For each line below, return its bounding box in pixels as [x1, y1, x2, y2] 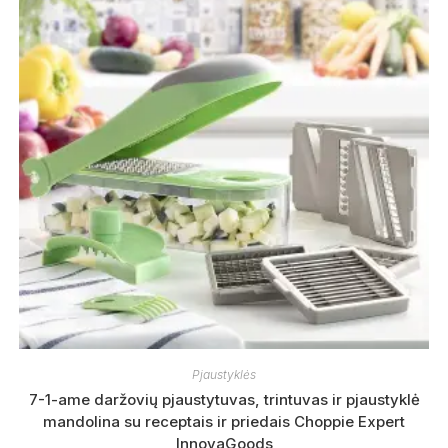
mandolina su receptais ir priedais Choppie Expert [43, 411, 405, 431]
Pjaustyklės [192, 366, 256, 382]
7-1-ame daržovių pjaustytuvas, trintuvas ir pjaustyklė [28, 389, 420, 409]
